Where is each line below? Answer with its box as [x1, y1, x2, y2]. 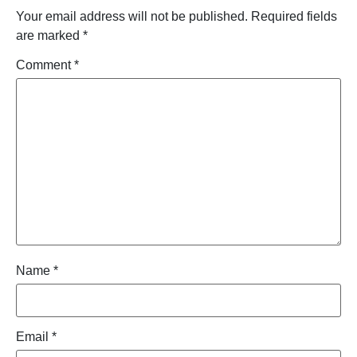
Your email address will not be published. [16, 10, 248, 24]
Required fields [251, 10, 337, 24]
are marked [16, 29, 83, 43]
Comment [16, 58, 74, 73]
